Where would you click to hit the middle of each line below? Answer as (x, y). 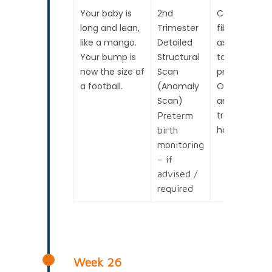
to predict (238, 57)
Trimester (178, 28)
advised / (178, 173)
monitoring (181, 144)
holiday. (233, 130)
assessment (243, 42)
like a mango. (109, 42)
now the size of (113, 71)
